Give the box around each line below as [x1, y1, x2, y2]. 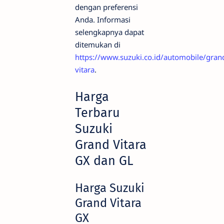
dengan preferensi [75, 2, 138, 12]
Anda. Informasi [75, 14, 130, 25]
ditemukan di [75, 39, 120, 50]
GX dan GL [75, 152, 133, 168]
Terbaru [75, 104, 120, 120]
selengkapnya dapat [75, 27, 144, 37]
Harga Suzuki [75, 181, 144, 195]
